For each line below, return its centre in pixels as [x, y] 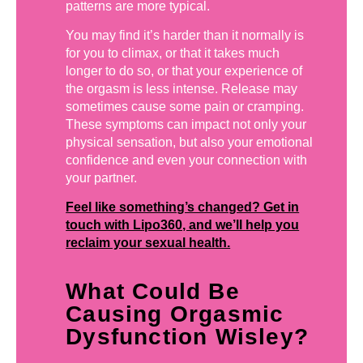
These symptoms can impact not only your [186, 125]
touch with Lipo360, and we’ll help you [183, 225]
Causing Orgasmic [175, 314]
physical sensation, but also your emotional [190, 143]
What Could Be [153, 291]
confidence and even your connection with [187, 160]
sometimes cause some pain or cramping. [185, 107]
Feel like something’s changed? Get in [183, 207]
